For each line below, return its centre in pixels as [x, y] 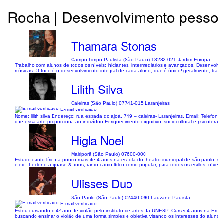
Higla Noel [98, 140]
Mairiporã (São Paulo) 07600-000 [109, 154]
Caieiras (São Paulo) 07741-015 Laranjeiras [121, 103]
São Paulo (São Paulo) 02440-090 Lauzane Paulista [131, 197]
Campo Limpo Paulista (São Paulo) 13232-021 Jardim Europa [141, 60]
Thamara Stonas [114, 45]
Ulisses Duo [102, 183]
